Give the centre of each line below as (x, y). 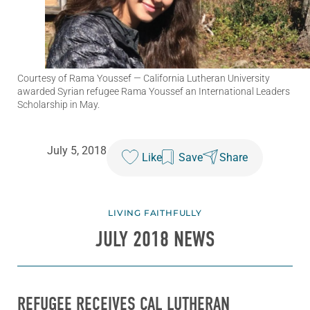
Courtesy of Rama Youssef (74, 79)
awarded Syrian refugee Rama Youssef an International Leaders (154, 92)
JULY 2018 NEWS (155, 240)
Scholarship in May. (58, 105)
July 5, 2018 (77, 151)
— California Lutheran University (201, 79)
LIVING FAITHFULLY (155, 213)
